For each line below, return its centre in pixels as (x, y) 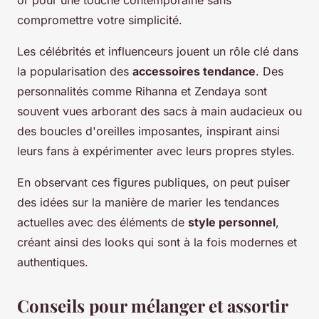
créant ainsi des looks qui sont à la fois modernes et (157, 242)
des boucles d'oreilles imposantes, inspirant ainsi (148, 131)
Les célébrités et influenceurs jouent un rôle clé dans (158, 52)
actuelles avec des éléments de (103, 223)
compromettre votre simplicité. (100, 20)
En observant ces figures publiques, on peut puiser (153, 183)
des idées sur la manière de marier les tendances (148, 203)
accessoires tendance (194, 72)
